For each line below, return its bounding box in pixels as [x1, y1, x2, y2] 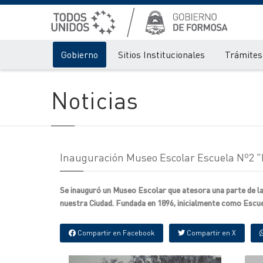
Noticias [51, 85, 138, 114]
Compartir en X [185, 228, 236, 237]
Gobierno [61, 48, 98, 60]
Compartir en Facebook [76, 228, 154, 237]
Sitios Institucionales [118, 48, 205, 60]
